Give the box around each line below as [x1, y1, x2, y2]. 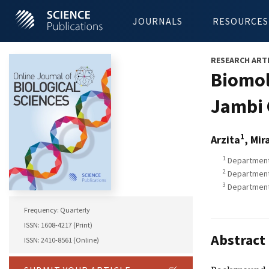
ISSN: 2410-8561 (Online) [24, 235, 99, 245]
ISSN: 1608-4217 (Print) [24, 220, 92, 230]
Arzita [211, 133, 240, 147]
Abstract [211, 231, 265, 250]
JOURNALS [133, 15, 183, 27]
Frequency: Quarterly [24, 205, 90, 215]
